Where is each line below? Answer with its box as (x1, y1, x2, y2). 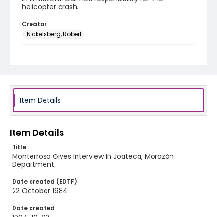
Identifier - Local (22, 77, 74, 85)
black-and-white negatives (27, 59, 109, 67)
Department (12, 159, 54, 169)
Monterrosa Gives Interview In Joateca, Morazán (12, 152, 174, 161)
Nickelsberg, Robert (27, 30, 82, 38)
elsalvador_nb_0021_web (22, 86, 107, 95)
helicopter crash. (22, 2, 78, 12)
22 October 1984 (12, 186, 68, 196)
